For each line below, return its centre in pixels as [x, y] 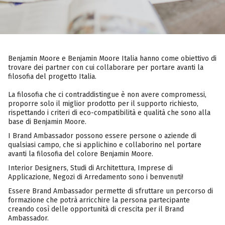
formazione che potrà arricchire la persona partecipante [99, 200]
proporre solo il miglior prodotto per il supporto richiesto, [103, 104]
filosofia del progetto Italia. [52, 77]
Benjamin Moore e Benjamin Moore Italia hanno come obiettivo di [112, 59]
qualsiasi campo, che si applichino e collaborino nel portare [105, 145]
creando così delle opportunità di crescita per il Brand [96, 209]
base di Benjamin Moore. [47, 122]
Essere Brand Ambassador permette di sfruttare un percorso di [110, 191]
